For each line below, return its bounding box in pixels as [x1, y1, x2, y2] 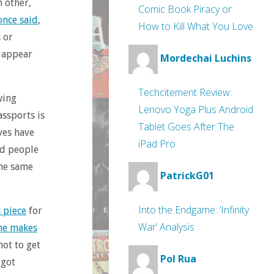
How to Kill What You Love [138, 20, 253, 33]
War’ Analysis [138, 220, 194, 234]
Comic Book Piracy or [138, 2, 232, 16]
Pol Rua [160, 252, 196, 266]
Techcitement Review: [138, 86, 232, 99]
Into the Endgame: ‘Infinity [138, 203, 249, 217]
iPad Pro [138, 137, 176, 150]
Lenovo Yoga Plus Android [138, 103, 253, 116]
